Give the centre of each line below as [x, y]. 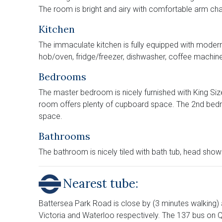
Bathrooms [64, 136]
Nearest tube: [101, 184]
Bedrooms [62, 76]
